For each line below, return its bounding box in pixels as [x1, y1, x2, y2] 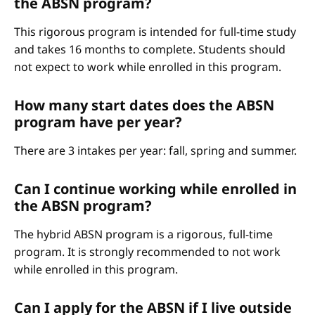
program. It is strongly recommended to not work [14, 244, 281, 259]
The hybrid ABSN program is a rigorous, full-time [14, 226, 273, 242]
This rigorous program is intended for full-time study [14, 24, 296, 39]
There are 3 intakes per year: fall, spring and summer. [14, 143, 297, 158]
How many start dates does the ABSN [14, 96, 274, 115]
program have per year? [14, 112, 182, 131]
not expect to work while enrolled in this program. [14, 59, 281, 75]
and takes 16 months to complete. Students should [14, 41, 285, 57]
